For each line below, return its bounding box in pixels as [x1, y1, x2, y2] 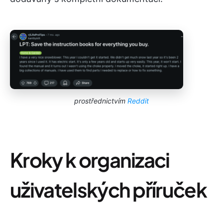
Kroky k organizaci [10, 147, 170, 173]
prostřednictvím [74, 97, 127, 106]
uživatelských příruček [10, 177, 207, 203]
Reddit [127, 97, 149, 106]
